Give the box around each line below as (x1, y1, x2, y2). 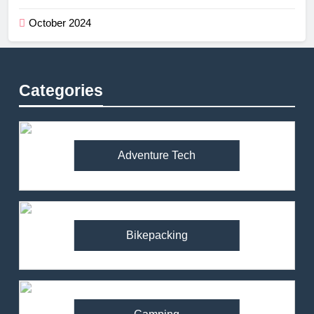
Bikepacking (125, 228, 188, 241)
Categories (19, 81, 103, 100)
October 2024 (29, 17, 91, 29)
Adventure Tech (118, 149, 196, 162)
